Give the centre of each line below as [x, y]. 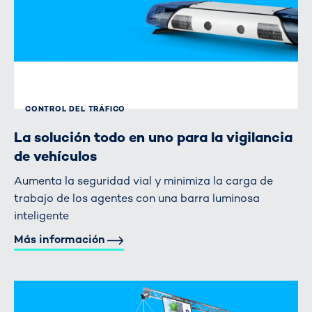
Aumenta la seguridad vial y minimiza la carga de [143, 180]
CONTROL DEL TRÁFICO [76, 109]
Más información [60, 239]
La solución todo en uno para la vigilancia [153, 137]
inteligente [41, 215]
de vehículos [55, 156]
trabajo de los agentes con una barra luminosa [137, 198]
